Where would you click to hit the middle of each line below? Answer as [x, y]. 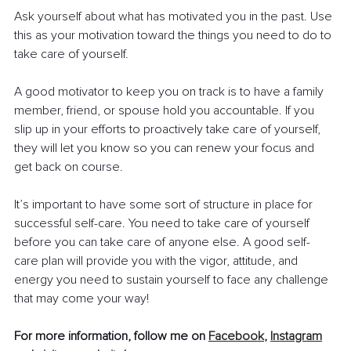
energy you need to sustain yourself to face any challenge [173, 279]
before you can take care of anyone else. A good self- [162, 242]
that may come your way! [83, 298]
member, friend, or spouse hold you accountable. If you [166, 110]
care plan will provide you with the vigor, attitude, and [157, 261]
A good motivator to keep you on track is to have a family [170, 91]
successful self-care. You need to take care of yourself [163, 223]
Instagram [296, 336]
